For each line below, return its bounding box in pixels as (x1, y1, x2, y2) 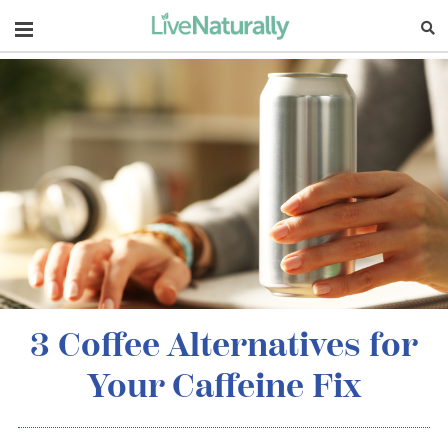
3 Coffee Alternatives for (30, 330, 418, 364)
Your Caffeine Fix (87, 371, 361, 405)
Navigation (14, 14, 115, 38)
